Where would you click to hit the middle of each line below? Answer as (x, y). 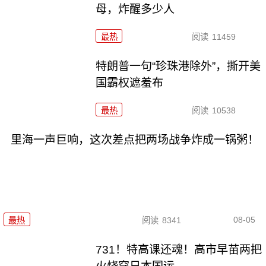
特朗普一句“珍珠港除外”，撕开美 (178, 66)
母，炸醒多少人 (135, 9)
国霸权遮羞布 (130, 83)
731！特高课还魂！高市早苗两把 (179, 250)
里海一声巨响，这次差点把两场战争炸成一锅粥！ (134, 140)
